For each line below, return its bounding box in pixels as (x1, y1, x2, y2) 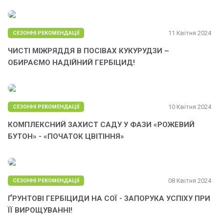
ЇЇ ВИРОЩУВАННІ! (8, 206, 72, 215)
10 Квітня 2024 (168, 103, 211, 111)
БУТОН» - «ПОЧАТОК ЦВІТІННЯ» (8, 132, 124, 141)
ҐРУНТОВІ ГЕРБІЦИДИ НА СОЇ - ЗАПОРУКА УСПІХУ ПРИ (8, 194, 210, 203)
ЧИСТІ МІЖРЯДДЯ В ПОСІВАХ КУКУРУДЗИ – (8, 46, 169, 56)
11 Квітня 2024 (168, 29, 211, 37)
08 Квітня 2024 (168, 177, 211, 185)
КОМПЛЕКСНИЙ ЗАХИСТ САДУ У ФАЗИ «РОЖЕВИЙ (8, 120, 195, 130)
